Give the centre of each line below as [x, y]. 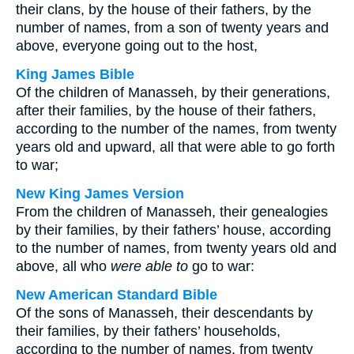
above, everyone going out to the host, [137, 46]
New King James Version [100, 194]
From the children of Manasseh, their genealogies [172, 212]
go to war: [221, 266]
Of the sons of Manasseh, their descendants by [164, 313]
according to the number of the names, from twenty [176, 129]
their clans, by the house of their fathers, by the [164, 9]
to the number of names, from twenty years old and [176, 248]
